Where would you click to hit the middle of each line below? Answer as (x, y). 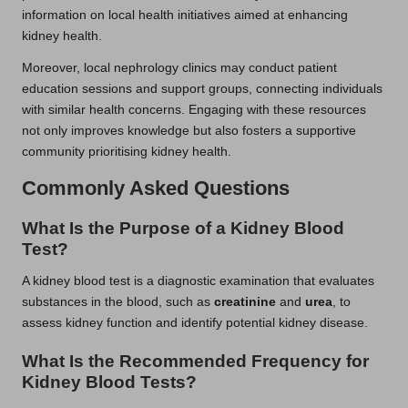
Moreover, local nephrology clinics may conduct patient (179, 67)
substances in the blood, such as (118, 301)
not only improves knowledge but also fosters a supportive (189, 130)
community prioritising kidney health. (127, 151)
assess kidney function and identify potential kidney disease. (195, 322)
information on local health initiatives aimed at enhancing (185, 15)
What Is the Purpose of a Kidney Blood (183, 228)
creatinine (245, 301)
